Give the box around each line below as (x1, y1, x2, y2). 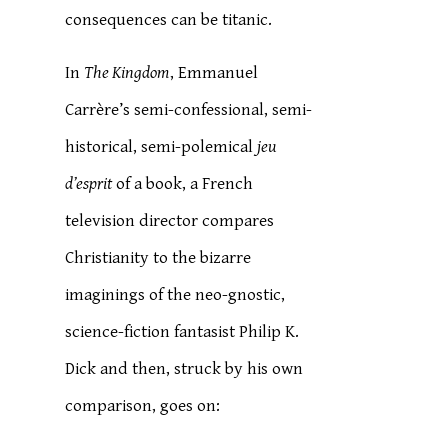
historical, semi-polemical (65, 137, 258, 157)
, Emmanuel (170, 63, 259, 83)
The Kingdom (84, 63, 171, 83)
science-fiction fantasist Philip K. (65, 322, 300, 342)
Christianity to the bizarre (65, 248, 252, 268)
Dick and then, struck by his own (65, 359, 304, 379)
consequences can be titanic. (65, 10, 273, 30)
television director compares (65, 211, 275, 231)
